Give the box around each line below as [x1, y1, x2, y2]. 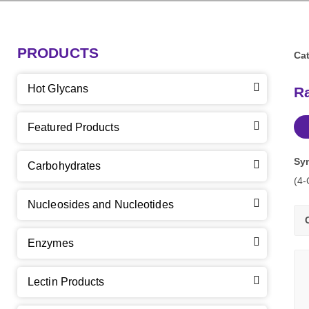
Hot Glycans [28, 83, 89, 94]
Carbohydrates [28, 160, 101, 172]
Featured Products [28, 121, 119, 133]
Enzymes [28, 237, 74, 249]
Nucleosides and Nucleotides [28, 199, 174, 210]
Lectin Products [28, 276, 105, 288]
